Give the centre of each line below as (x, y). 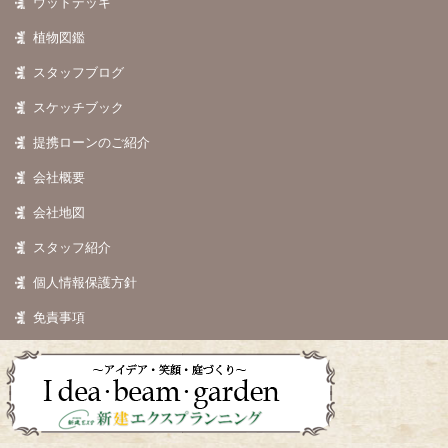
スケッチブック (79, 107)
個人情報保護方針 (85, 282)
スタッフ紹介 (72, 247)
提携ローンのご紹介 (92, 142)
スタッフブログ (79, 72)
